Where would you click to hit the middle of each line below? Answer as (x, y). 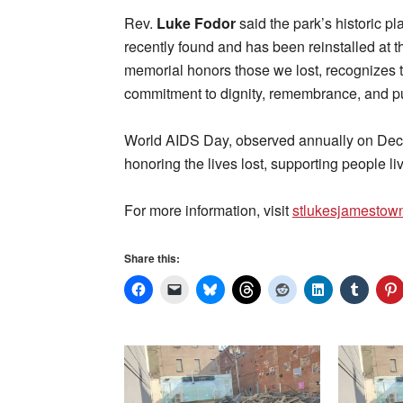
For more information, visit (208, 210)
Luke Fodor (194, 23)
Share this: (152, 258)
